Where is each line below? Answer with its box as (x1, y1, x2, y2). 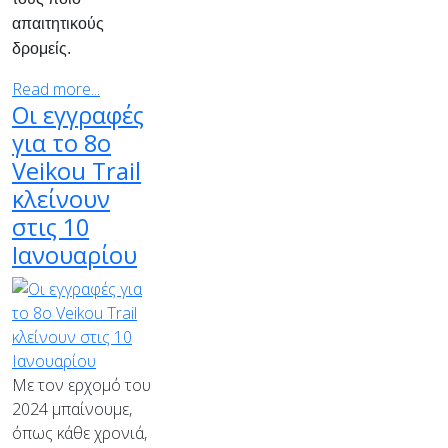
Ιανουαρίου (12, 239, 137, 271)
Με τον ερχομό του (12, 374, 151, 396)
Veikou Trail (12, 155, 141, 187)
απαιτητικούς (12, 15, 104, 32)
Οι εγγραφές (12, 99, 144, 131)
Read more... (12, 78, 100, 100)
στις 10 (12, 211, 89, 243)
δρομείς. (12, 40, 71, 57)
